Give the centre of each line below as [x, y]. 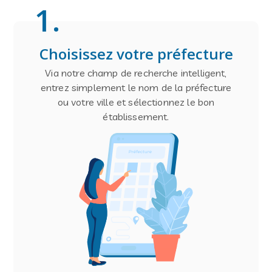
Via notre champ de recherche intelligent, [136, 73]
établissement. [136, 117]
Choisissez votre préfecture [136, 54]
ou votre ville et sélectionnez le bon [136, 102]
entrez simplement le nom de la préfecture [136, 87]
